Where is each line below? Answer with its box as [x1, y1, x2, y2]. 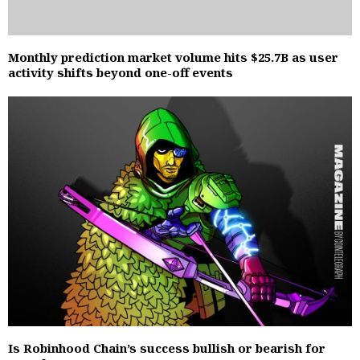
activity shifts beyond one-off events [8, 64, 233, 81]
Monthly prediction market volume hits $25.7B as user [8, 49, 338, 66]
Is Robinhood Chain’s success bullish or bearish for [8, 339, 325, 356]
